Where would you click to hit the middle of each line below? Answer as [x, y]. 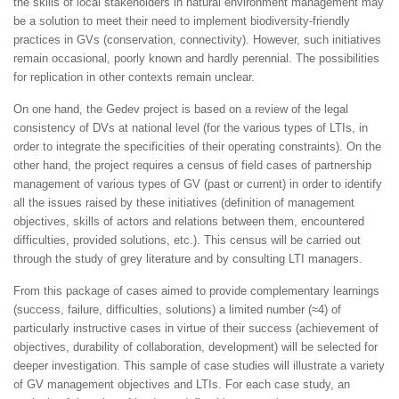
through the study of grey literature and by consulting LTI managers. [188, 258]
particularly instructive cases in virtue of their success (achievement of [196, 328]
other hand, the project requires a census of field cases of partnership [192, 165]
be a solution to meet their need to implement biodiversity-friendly [182, 20]
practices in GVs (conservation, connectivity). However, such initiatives [197, 39]
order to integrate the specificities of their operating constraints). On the [197, 146]
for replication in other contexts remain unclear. [134, 77]
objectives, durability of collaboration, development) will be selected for [195, 346]
